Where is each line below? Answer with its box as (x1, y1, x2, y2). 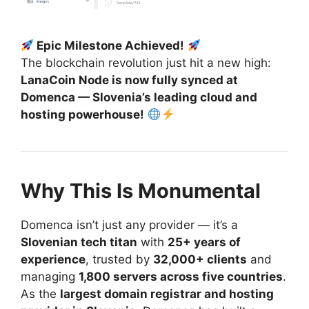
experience (21, 252, 86, 267)
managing (21, 270, 79, 284)
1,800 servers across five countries (79, 270, 283, 284)
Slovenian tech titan (21, 235, 137, 250)
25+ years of (168, 235, 241, 250)
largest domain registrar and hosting (60, 287, 274, 301)
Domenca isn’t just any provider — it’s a (21, 218, 238, 232)
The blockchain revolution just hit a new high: (21, 56, 271, 70)
